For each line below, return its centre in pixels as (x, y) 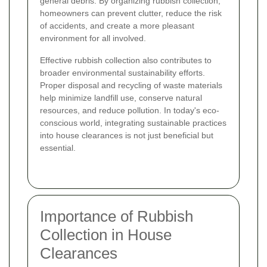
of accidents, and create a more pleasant (117, 26)
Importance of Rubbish (117, 217)
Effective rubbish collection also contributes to (126, 60)
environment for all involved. (93, 38)
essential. (58, 148)
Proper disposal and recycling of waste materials (131, 86)
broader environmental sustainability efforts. (122, 73)
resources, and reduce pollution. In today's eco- (130, 111)
